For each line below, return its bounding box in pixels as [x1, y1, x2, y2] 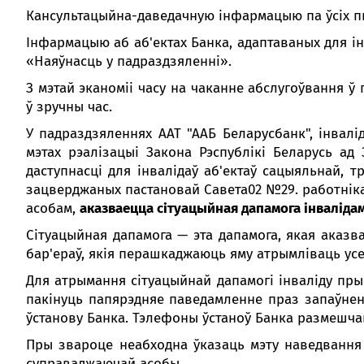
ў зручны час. [26, 98, 112, 115]
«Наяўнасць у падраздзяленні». [26, 53, 232, 70]
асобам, [26, 200, 80, 217]
